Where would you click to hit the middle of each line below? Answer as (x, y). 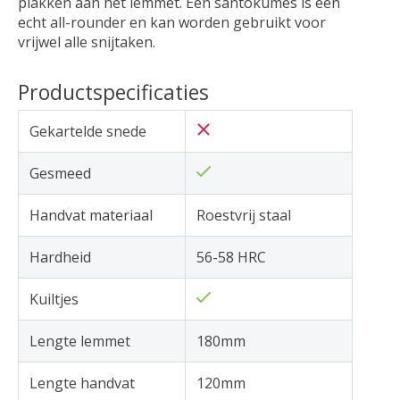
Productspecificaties (113, 92)
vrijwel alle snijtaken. (87, 42)
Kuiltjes (54, 299)
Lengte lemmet (80, 341)
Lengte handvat (82, 383)
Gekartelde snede (88, 131)
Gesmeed (60, 173)
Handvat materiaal (91, 215)
